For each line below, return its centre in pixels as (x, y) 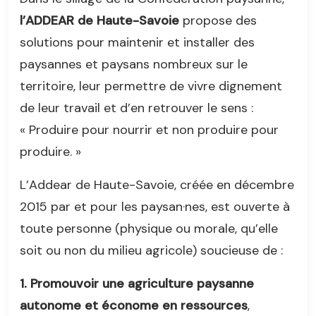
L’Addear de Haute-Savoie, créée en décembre (157, 184)
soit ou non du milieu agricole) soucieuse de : (151, 250)
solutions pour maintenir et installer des (137, 42)
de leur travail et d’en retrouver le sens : (136, 108)
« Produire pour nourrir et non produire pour (149, 129)
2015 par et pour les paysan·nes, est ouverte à (155, 206)
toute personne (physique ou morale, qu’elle (149, 228)
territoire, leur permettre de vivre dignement (151, 86)
